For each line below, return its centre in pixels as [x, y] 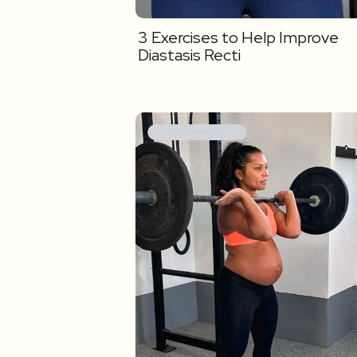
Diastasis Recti [189, 55]
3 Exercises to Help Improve [238, 37]
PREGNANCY [197, 132]
